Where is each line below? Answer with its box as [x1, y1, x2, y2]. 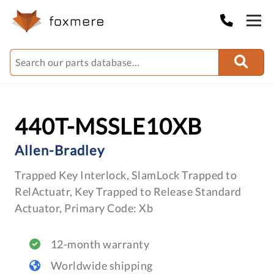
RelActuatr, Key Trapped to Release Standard [15, 185, 242, 198]
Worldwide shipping [50, 259, 153, 272]
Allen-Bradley [15, 142, 105, 158]
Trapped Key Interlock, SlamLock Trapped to [15, 168, 237, 182]
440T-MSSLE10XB [15, 113, 202, 139]
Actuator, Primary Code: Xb [15, 201, 153, 215]
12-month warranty [50, 237, 149, 251]
